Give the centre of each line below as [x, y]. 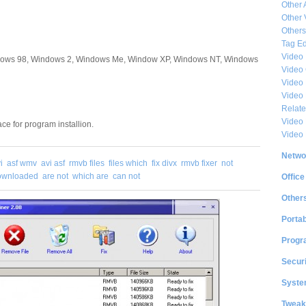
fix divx [164, 163]
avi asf [53, 163]
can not [126, 176]
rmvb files [87, 163]
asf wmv [22, 163]
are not [55, 176]
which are [91, 176]
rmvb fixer [199, 163]
